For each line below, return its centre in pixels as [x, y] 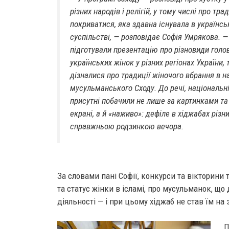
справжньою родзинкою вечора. [127, 126]
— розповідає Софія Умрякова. [167, 37]
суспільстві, [91, 37]
